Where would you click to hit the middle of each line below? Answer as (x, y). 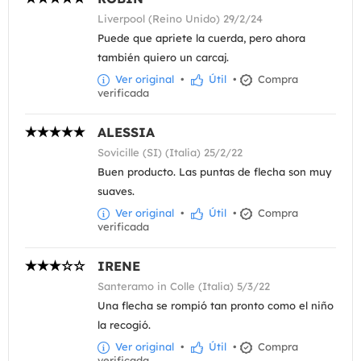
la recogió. (124, 325)
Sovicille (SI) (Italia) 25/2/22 (170, 153)
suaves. (116, 191)
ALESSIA (126, 133)
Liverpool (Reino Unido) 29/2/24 (180, 19)
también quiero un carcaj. (163, 57)
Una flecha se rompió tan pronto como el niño (216, 306)
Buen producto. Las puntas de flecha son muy (215, 172)
